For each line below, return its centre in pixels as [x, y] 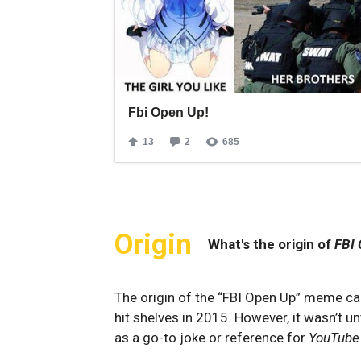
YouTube [334, 337]
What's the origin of [271, 244]
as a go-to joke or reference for [212, 337]
